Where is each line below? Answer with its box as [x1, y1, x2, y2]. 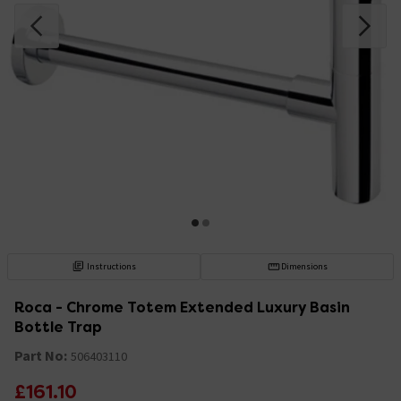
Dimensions [280, 260, 328, 272]
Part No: [14, 346, 67, 364]
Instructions [87, 260, 137, 272]
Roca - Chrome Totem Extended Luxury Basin [14, 297, 350, 317]
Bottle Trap [14, 317, 102, 337]
